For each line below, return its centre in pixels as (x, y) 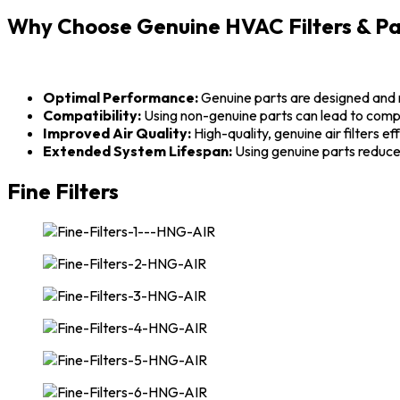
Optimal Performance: (121, 98)
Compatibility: (92, 116)
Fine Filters (63, 192)
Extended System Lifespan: (137, 151)
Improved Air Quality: (117, 133)
